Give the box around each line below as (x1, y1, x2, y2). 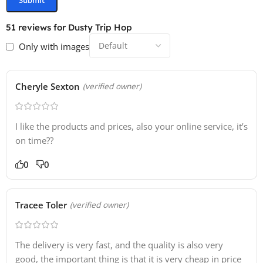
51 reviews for (6, 22, 68, 33)
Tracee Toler (15, 199, 67, 211)
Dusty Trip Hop (68, 22, 132, 33)
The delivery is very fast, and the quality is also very (15, 239, 223, 251)
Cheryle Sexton (15, 80, 80, 93)
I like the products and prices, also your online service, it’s (15, 120, 248, 133)
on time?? (15, 134, 53, 147)
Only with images (19, 41, 89, 53)
